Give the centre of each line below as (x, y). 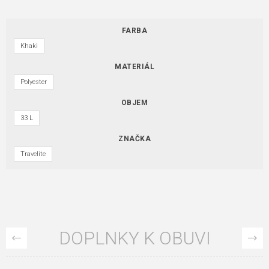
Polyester (34, 82)
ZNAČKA (134, 138)
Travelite (33, 154)
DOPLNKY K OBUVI (134, 238)
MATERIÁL (134, 66)
